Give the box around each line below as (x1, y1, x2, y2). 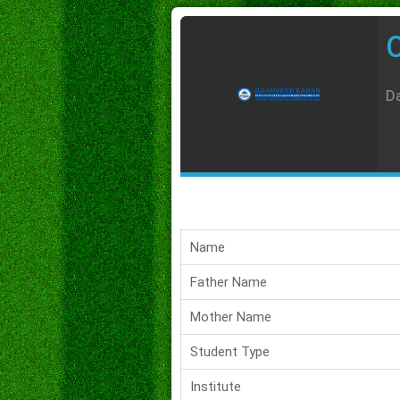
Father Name (190, 273, 267, 290)
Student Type (190, 343, 270, 360)
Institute (190, 378, 241, 395)
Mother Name (190, 308, 271, 325)
